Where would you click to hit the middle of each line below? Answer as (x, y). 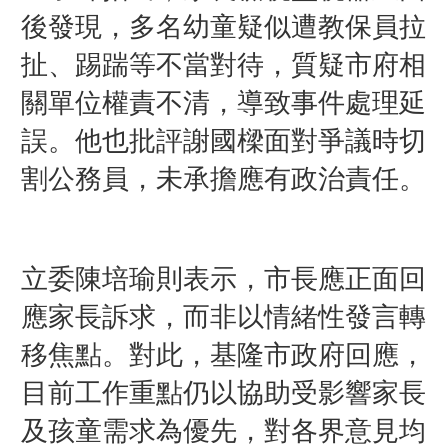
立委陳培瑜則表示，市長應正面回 (223, 278)
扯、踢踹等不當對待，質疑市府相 (223, 64)
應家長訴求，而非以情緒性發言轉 (223, 316)
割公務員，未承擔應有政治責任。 (223, 178)
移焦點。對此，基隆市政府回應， (223, 354)
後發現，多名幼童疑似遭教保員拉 (223, 26)
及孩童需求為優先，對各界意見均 (223, 430)
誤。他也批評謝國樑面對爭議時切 (223, 140)
